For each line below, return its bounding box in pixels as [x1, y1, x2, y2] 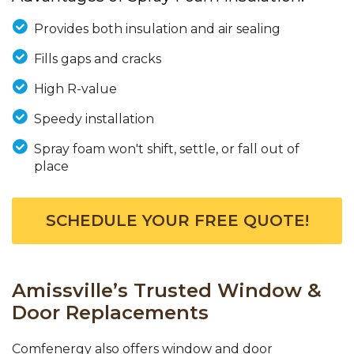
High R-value [33, 81, 117, 97]
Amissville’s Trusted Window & [12, 279, 322, 303]
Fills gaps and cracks [33, 51, 161, 67]
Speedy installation [33, 111, 154, 127]
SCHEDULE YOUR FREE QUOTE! [45, 211, 309, 231]
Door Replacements [12, 301, 209, 325]
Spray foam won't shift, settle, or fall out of [33, 141, 299, 157]
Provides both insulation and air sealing [33, 21, 281, 37]
